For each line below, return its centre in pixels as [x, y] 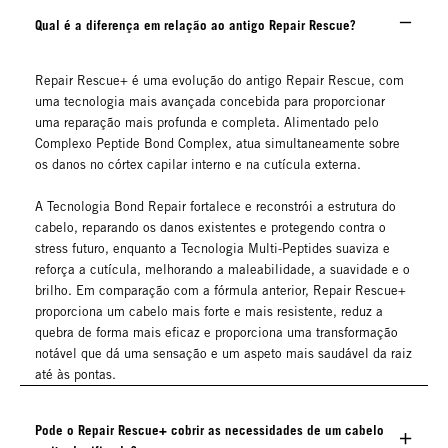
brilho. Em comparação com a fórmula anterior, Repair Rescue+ [220, 291]
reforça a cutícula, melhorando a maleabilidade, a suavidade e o [222, 270]
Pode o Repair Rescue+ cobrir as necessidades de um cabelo [209, 430]
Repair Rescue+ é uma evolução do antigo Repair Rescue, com [219, 81]
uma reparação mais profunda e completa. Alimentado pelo [207, 123]
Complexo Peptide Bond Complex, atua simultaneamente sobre [217, 144]
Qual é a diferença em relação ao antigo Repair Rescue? [195, 25]
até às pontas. [75, 375]
